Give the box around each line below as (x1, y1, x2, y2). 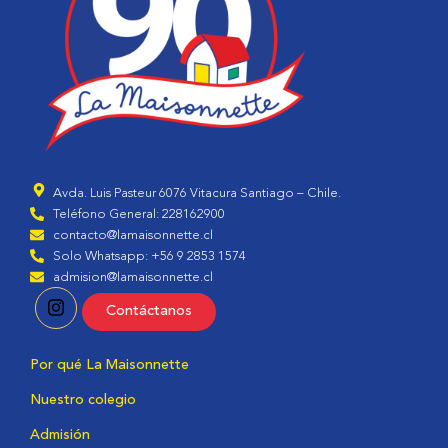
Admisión (30, 427, 90, 442)
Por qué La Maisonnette (30, 357, 189, 372)
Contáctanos (106, 303, 192, 319)
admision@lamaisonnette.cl (52, 270, 213, 284)
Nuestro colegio (30, 392, 136, 407)
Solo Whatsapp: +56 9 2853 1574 (52, 249, 246, 263)
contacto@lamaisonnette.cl (52, 228, 213, 242)
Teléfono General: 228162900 (52, 207, 225, 221)
